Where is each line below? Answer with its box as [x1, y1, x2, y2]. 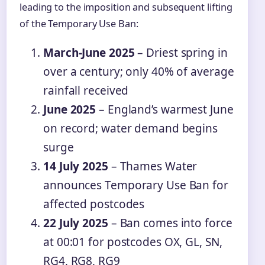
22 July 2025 [43, 215, 108, 231]
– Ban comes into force [108, 215, 232, 231]
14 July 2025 [43, 159, 108, 174]
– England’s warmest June [96, 102, 234, 118]
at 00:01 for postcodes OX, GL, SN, [43, 234, 222, 250]
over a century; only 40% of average [43, 64, 234, 80]
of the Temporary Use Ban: [20, 17, 138, 31]
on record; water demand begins [43, 121, 218, 137]
